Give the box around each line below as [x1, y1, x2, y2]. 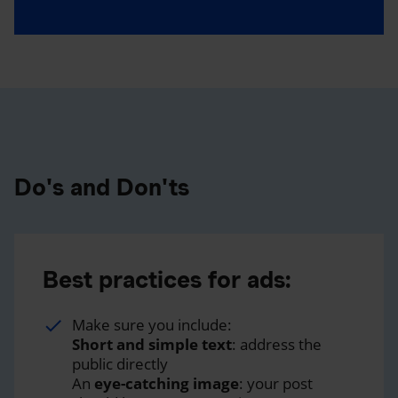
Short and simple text [72, 333, 232, 354]
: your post [239, 372, 313, 394]
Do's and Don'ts [14, 172, 189, 201]
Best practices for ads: [43, 265, 291, 293]
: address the [232, 333, 322, 354]
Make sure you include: [72, 314, 232, 335]
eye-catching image [94, 372, 239, 394]
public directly [72, 353, 168, 374]
